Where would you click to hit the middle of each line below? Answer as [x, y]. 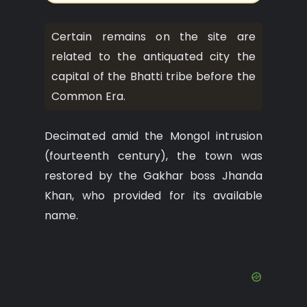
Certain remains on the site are [153, 36]
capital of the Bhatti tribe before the [153, 76]
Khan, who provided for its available [153, 195]
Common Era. [88, 96]
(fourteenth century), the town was [153, 156]
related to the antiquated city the [153, 56]
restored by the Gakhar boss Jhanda [153, 175]
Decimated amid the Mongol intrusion [153, 136]
